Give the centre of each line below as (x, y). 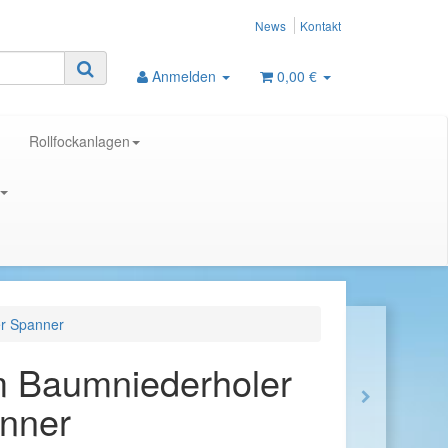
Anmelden (186, 76)
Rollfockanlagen (79, 141)
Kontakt (320, 25)
